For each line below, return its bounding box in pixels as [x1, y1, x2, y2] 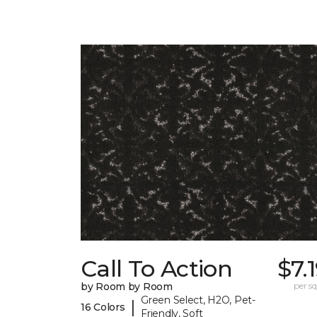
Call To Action [81, 255, 233, 283]
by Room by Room [81, 280, 173, 294]
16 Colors [81, 300, 125, 313]
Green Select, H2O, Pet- [141, 294, 255, 307]
